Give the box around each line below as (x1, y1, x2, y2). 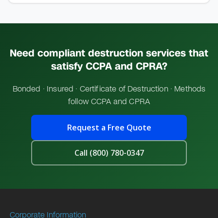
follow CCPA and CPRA (68, 96, 150, 108)
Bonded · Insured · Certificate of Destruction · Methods (12, 83, 206, 95)
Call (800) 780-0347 (74, 147, 144, 159)
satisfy (51, 59, 86, 73)
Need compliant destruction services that (10, 46, 208, 60)
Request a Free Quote (67, 122, 151, 133)
